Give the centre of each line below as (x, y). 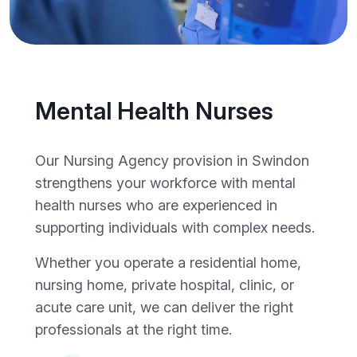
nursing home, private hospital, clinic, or (165, 284)
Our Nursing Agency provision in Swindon (172, 160)
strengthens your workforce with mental (165, 182)
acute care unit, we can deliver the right (164, 307)
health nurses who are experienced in (156, 205)
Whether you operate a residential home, (168, 262)
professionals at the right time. (133, 329)
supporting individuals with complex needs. (175, 227)
